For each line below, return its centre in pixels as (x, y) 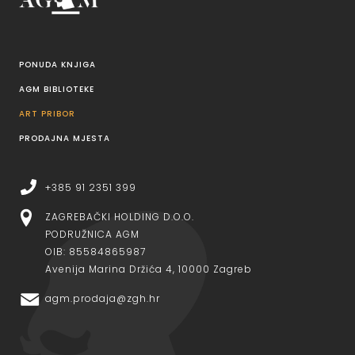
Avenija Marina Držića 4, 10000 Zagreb (152, 269)
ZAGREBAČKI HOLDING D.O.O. (120, 216)
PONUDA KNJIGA (57, 64)
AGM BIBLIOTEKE (57, 89)
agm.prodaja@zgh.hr (103, 298)
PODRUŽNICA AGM (92, 234)
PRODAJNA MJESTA (65, 138)
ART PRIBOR (47, 113)
